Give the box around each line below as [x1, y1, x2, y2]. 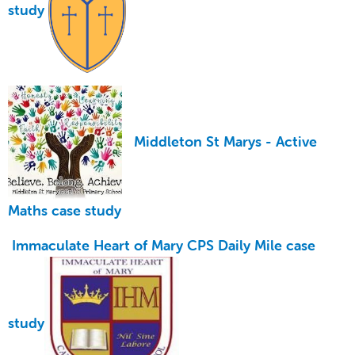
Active [272, 132, 317, 151]
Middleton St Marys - [122, 132, 272, 151]
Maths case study [8, 201, 121, 220]
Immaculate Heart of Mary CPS [8, 236, 214, 255]
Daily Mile [218, 236, 282, 255]
